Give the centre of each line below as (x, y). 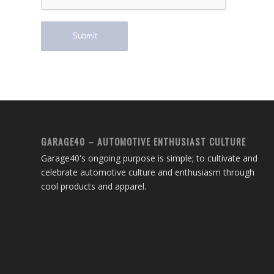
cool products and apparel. (94, 186)
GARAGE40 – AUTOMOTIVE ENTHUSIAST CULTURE (143, 141)
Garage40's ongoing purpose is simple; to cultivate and (149, 158)
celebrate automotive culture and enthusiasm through (148, 172)
